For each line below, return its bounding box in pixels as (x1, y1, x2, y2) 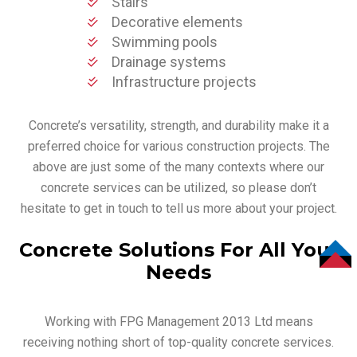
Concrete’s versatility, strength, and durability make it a (28, 117, 329, 133)
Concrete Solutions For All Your (18, 237, 339, 261)
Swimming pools (111, 33, 218, 50)
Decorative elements (111, 13, 243, 30)
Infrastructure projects (111, 73, 257, 90)
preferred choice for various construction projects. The (27, 138, 330, 154)
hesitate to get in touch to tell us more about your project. (20, 200, 337, 216)
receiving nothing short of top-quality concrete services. (23, 334, 334, 350)
